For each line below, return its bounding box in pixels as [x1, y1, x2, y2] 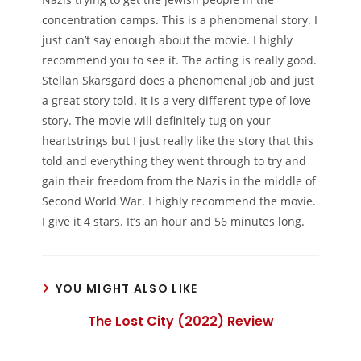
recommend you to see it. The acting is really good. [42, 52, 317, 68]
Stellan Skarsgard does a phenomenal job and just [42, 73, 315, 89]
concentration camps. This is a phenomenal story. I [42, 12, 318, 28]
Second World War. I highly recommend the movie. [42, 193, 317, 210]
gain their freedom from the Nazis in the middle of [42, 173, 317, 189]
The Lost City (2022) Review [87, 312, 274, 331]
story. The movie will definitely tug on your [42, 113, 272, 129]
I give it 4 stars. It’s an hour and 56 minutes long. [42, 214, 305, 230]
